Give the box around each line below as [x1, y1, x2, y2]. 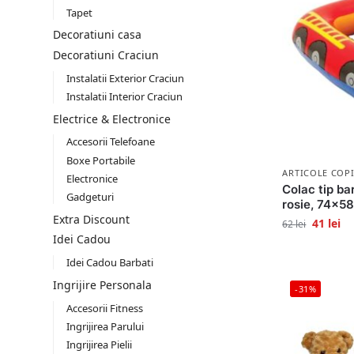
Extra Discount [53, 211, 130, 227]
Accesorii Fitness [66, 300, 143, 315]
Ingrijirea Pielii [66, 337, 132, 352]
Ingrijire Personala [53, 277, 152, 293]
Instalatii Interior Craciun [66, 88, 183, 104]
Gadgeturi [66, 190, 114, 205]
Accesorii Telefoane [66, 134, 155, 149]
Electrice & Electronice [53, 111, 171, 126]
